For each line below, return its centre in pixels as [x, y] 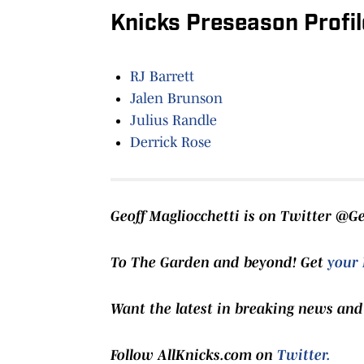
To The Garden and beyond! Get [219, 262]
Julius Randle [173, 120]
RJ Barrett [162, 76]
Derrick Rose [171, 142]
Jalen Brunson [176, 98]
